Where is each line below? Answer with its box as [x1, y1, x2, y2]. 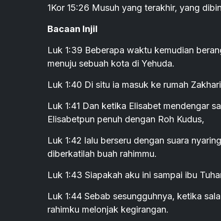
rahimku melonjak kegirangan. [47, 204, 169, 215]
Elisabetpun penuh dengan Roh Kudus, [47, 114, 204, 125]
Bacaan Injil [47, 24, 98, 35]
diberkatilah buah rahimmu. [47, 148, 157, 159]
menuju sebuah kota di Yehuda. [47, 58, 175, 69]
